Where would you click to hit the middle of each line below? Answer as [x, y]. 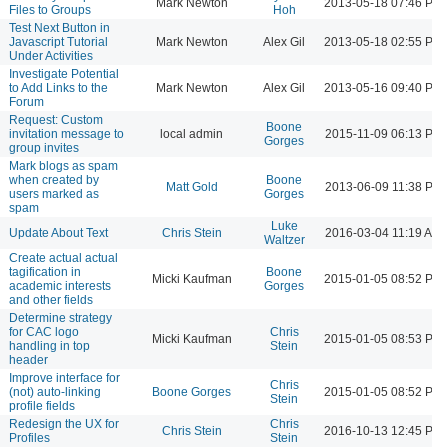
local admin [191, 133]
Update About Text [58, 232]
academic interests [60, 285]
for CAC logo [44, 331]
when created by [54, 179]
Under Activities [51, 55]
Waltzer [284, 239]
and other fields [51, 299]
